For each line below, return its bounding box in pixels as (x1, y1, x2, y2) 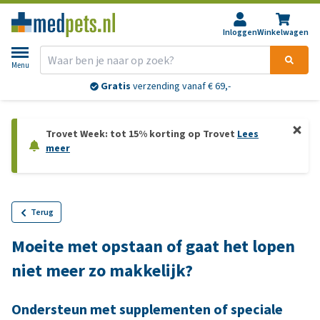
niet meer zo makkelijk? (11, 259, 193, 282)
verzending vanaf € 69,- (130, 79, 231, 94)
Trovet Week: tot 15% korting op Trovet (46, 127, 237, 141)
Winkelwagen (257, 26, 309, 38)
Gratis (100, 79, 131, 94)
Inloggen (223, 26, 257, 38)
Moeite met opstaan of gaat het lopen (11, 235, 295, 258)
